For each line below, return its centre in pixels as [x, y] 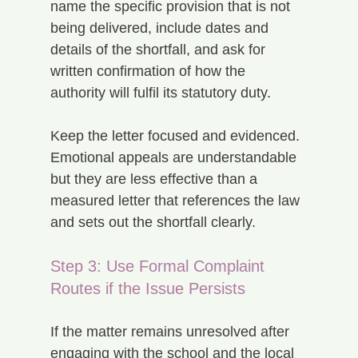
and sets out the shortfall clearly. [153, 222]
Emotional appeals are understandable [175, 157]
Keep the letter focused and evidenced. [177, 135]
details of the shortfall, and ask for [159, 49]
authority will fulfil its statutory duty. [160, 92]
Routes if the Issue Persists [147, 288]
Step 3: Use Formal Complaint [159, 266]
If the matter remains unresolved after [171, 331]
